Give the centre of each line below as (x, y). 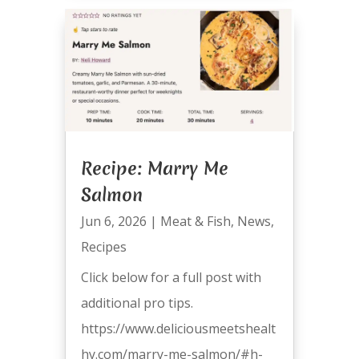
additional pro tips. (137, 303)
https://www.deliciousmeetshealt (178, 328)
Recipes (103, 246)
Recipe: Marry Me (154, 168)
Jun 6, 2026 (113, 221)
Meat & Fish (195, 221)
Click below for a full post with (171, 277)
